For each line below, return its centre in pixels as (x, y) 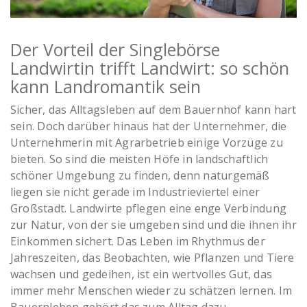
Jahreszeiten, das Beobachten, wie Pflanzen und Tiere (152, 258)
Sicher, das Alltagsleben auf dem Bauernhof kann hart (153, 110)
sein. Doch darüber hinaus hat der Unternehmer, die (149, 126)
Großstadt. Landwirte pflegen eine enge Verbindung (149, 209)
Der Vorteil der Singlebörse (115, 50)
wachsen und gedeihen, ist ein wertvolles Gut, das (142, 274)
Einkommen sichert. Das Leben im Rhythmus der (138, 242)
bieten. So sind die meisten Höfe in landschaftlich (139, 159)
